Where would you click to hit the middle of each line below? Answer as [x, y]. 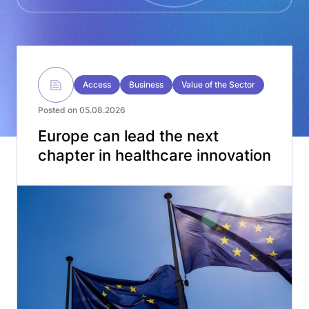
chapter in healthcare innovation [154, 155]
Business [146, 84]
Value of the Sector [218, 84]
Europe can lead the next [128, 136]
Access [97, 84]
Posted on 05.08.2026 [82, 110]
